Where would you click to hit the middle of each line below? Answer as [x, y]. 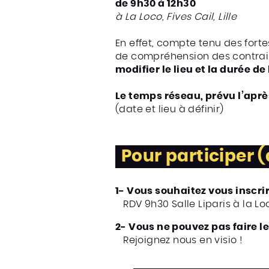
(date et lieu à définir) [170, 110]
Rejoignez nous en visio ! [179, 240]
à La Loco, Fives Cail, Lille [176, 17]
